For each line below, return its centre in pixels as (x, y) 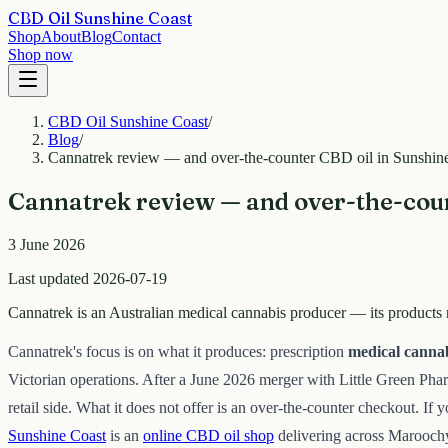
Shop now (40, 54)
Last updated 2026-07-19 (87, 278)
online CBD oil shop (208, 435)
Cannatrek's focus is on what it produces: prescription (178, 351)
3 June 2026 (46, 244)
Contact (136, 36)
